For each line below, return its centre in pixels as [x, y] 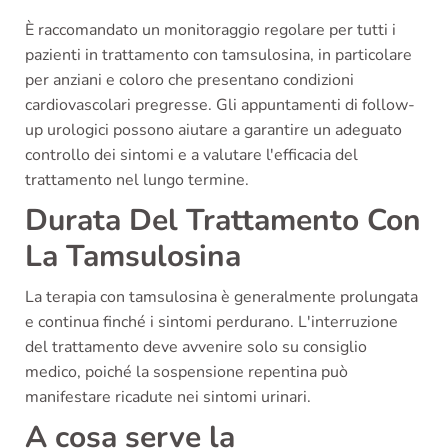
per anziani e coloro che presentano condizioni [189, 79]
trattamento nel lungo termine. [137, 179]
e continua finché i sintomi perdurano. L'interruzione [211, 321]
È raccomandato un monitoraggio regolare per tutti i [210, 29]
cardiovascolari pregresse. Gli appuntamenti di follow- [220, 104]
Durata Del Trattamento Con [223, 220]
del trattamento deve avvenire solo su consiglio [196, 346]
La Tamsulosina [133, 256]
